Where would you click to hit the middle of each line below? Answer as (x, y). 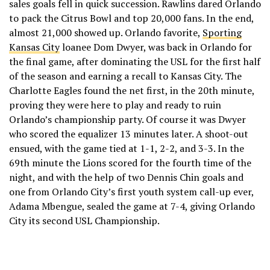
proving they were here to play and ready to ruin (115, 105)
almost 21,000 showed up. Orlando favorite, (106, 32)
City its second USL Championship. (84, 220)
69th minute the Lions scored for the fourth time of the (130, 162)
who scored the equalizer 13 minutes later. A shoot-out (129, 133)
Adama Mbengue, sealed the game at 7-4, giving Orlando (132, 206)
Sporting (222, 32)
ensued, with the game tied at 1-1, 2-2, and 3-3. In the (127, 148)
